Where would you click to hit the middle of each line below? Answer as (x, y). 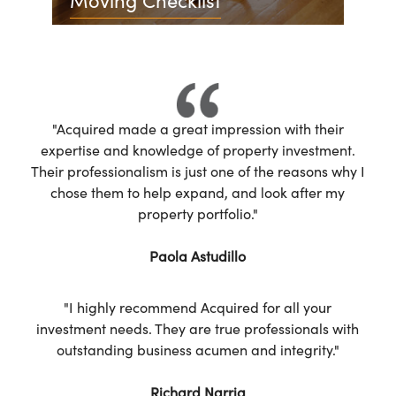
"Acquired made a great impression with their (198, 128)
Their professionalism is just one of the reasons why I (198, 170)
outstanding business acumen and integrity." (198, 349)
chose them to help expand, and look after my (198, 191)
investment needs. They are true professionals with (198, 327)
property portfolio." (198, 213)
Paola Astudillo (198, 255)
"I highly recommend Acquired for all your (198, 306)
